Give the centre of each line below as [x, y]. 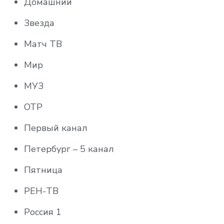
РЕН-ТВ [41, 191]
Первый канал [56, 128]
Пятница [43, 170]
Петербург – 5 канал [69, 149]
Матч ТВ [43, 44]
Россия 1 [43, 212]
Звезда [39, 23]
